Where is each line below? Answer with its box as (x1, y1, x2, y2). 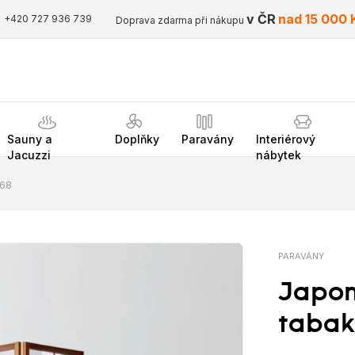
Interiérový (255, 132, 315, 146)
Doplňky (114, 132, 159, 146)
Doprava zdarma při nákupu (116, 14, 246, 26)
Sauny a (7, 132, 53, 146)
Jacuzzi (7, 148, 52, 162)
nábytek (255, 148, 301, 162)
